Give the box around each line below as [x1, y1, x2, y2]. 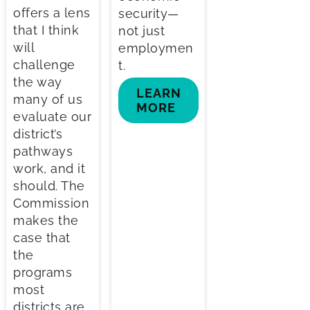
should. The [13, 179, 85, 194]
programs [13, 265, 72, 280]
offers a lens [13, 6, 91, 21]
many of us [13, 92, 82, 107]
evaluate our [13, 109, 91, 125]
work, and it [13, 161, 85, 176]
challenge [13, 57, 75, 73]
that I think [13, 23, 79, 38]
